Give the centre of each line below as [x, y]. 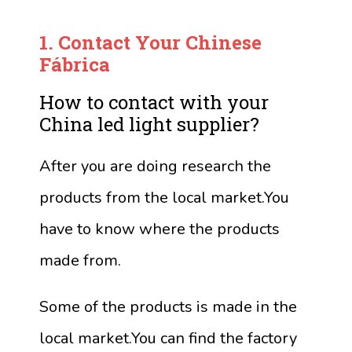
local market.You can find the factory [168, 339]
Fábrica [75, 65]
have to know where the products [159, 229]
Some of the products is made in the [168, 307]
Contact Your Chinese [160, 43]
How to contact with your [154, 103]
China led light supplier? [149, 125]
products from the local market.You [164, 198]
